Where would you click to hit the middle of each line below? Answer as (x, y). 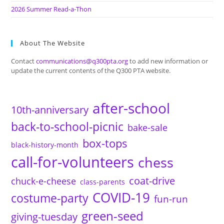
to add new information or (168, 61)
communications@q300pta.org (82, 61)
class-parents (103, 182)
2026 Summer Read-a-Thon (51, 9)
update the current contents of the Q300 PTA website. (91, 71)
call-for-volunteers (73, 162)
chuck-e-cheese (44, 181)
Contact (24, 61)
